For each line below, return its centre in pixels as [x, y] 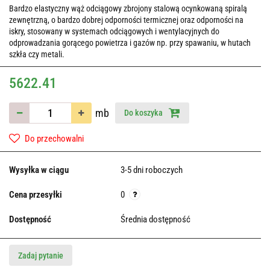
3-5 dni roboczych [152, 170]
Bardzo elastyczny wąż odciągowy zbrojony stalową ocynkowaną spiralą [128, 9]
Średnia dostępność [156, 220]
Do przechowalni [54, 139]
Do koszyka [144, 113]
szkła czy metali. [37, 55]
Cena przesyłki [36, 195]
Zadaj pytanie [41, 256]
